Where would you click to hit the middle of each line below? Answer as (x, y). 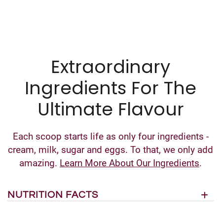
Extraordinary (110, 67)
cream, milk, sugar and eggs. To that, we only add (110, 149)
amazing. (39, 163)
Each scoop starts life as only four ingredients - (110, 136)
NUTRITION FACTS (53, 195)
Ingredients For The (110, 88)
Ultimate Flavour (110, 109)
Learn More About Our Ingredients (129, 163)
